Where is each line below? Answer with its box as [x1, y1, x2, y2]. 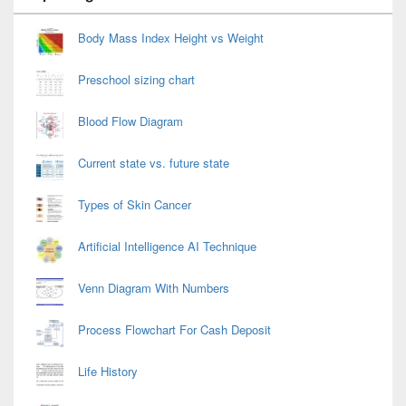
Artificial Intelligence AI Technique [78, 237, 256, 255]
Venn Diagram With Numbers [78, 278, 229, 296]
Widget [13, 5, 49, 23]
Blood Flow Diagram [78, 111, 183, 130]
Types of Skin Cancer [78, 195, 191, 213]
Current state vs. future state [78, 153, 229, 171]
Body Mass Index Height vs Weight [78, 28, 264, 46]
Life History [78, 362, 138, 380]
